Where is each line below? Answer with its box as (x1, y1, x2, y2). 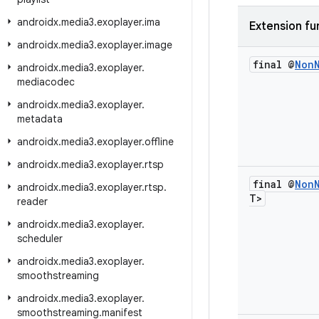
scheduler (17, 232, 63, 245)
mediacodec (17, 75, 75, 88)
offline (145, 135, 174, 148)
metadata (17, 113, 63, 125)
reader (17, 195, 48, 208)
